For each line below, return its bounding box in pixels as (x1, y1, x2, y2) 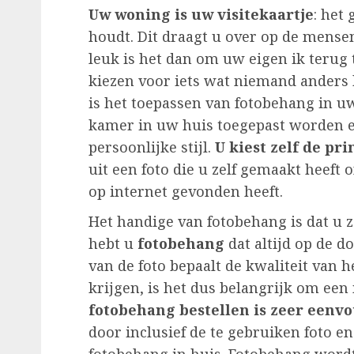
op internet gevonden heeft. (88, 182, 283, 201)
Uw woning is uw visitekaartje (88, 5, 314, 24)
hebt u (88, 234, 134, 254)
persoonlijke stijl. (88, 137, 215, 157)
